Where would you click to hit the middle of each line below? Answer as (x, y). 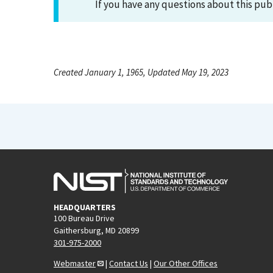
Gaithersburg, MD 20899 (96, 230)
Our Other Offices (186, 263)
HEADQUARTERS (85, 207)
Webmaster (75, 263)
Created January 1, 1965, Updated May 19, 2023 (141, 72)
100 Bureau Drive (84, 218)
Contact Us (129, 263)
